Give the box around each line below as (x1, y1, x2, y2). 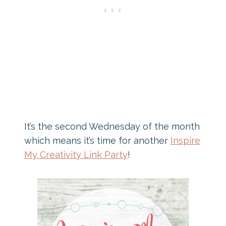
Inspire (171, 135, 200, 146)
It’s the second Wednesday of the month (24, 121, 200, 132)
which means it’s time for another (24, 135, 171, 146)
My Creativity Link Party (24, 149, 128, 160)
